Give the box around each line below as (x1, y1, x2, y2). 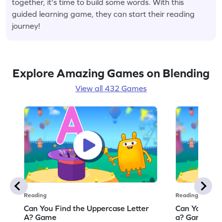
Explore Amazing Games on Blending (12, 66, 210, 80)
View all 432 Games (75, 83, 147, 93)
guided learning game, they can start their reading (12, 9, 195, 18)
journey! (12, 21, 40, 30)
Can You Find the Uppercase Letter (24, 203, 149, 213)
